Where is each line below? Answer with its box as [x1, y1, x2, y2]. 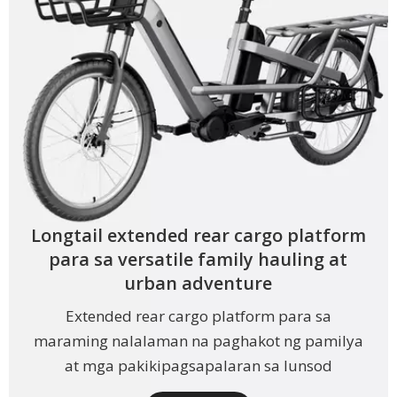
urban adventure [124, 271, 273, 296]
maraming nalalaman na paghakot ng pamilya [33, 331, 363, 352]
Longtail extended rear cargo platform [30, 223, 366, 248]
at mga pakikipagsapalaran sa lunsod [64, 355, 332, 377]
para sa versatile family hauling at [49, 247, 348, 272]
